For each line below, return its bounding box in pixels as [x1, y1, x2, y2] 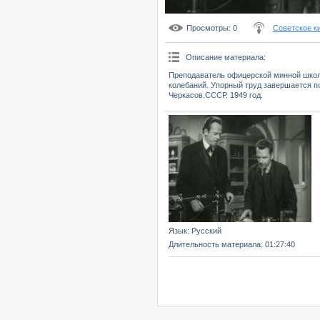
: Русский [187, 226, 221, 235]
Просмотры [186, 23, 229, 32]
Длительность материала [169, 239, 261, 249]
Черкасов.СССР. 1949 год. [169, 90, 263, 99]
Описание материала [186, 52, 264, 61]
